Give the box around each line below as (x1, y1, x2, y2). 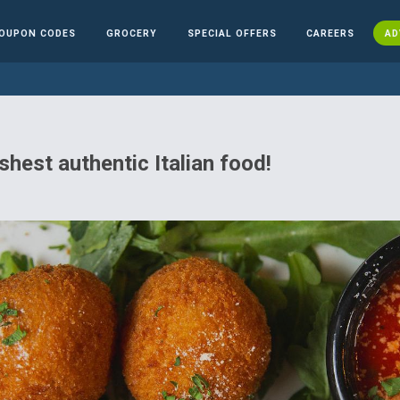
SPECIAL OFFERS (187, 27, 277, 39)
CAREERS (306, 27, 355, 39)
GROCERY (105, 27, 157, 39)
